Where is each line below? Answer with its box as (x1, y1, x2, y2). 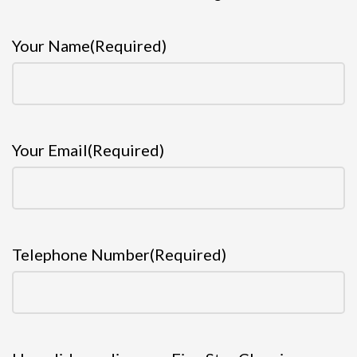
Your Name (12, 36, 90, 56)
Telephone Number (12, 245, 150, 265)
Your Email (12, 140, 88, 160)
